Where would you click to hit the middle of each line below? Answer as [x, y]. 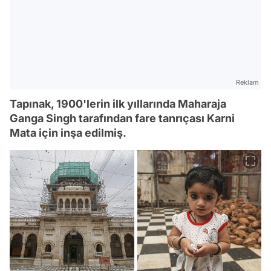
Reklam [247, 83]
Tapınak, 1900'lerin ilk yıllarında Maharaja [118, 104]
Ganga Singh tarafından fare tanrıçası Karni [122, 119]
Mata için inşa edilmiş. [68, 133]
